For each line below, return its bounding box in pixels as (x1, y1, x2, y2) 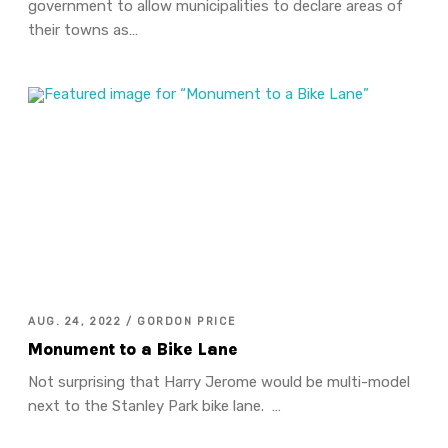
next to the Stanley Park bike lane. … (27, 396, 281, 415)
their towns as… (27, 20, 138, 39)
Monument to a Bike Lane (27, 340, 238, 360)
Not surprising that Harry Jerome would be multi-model (27, 372, 410, 391)
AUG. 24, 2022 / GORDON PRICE (27, 314, 236, 328)
